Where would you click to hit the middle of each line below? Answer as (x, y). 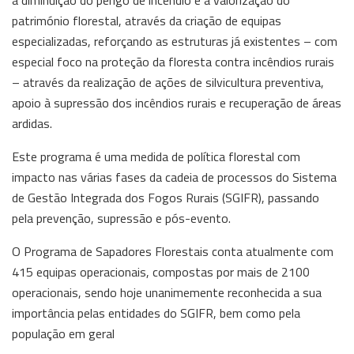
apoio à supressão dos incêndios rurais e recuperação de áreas (177, 103)
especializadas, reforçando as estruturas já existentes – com (175, 41)
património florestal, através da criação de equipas (147, 21)
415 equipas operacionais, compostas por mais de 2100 (161, 272)
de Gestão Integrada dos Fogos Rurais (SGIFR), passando (166, 198)
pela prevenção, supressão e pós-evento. (121, 218)
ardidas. (32, 124)
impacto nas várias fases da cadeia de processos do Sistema (174, 177)
